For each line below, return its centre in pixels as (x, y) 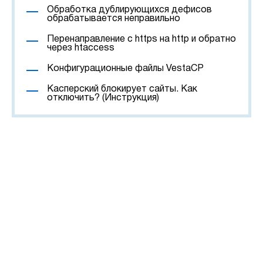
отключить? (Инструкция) (103, 98)
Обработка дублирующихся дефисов (129, 10)
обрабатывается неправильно (114, 19)
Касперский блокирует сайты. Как (122, 89)
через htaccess (81, 48)
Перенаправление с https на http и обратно (141, 39)
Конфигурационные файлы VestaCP (125, 69)
